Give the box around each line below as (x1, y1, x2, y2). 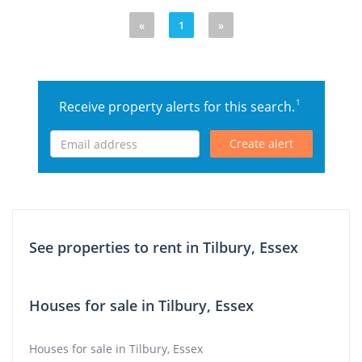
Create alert (229, 136, 293, 151)
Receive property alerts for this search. (59, 98, 298, 116)
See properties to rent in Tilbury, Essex (29, 238, 298, 257)
